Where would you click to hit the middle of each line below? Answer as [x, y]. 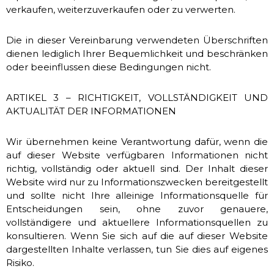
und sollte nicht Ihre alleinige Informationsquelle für [137, 195]
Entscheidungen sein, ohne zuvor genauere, [137, 209]
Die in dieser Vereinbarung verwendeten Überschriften [137, 40]
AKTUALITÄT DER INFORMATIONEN [91, 111]
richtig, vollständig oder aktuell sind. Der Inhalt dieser [137, 168]
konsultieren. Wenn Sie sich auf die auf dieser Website [137, 236]
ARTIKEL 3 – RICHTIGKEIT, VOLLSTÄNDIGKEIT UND [137, 98]
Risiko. [20, 263]
